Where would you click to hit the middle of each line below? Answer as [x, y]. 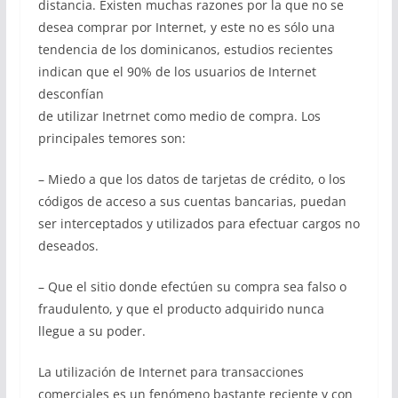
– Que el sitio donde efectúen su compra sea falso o [192, 287]
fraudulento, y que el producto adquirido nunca [181, 309]
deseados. [68, 246]
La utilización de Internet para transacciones [171, 372]
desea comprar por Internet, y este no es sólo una [186, 27]
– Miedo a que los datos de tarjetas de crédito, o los [191, 179]
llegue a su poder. [92, 331]
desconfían [71, 94]
